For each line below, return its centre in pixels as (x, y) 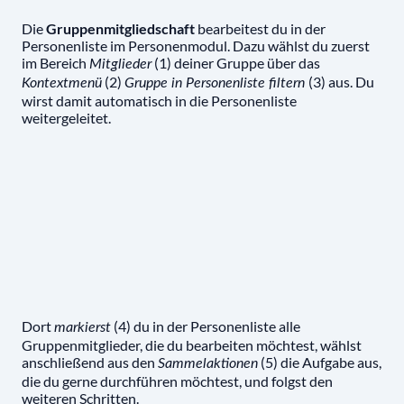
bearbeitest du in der (260, 29)
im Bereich (55, 63)
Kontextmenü (62, 83)
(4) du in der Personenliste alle (206, 326)
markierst (83, 328)
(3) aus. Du (341, 82)
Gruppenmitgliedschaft (120, 29)
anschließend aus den (90, 363)
